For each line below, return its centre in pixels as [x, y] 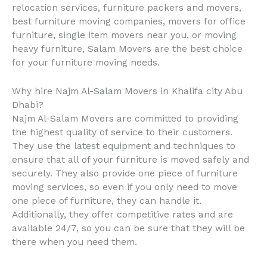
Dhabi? [28, 105]
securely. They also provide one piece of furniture [125, 173]
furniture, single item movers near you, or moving [124, 35]
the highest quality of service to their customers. [122, 132]
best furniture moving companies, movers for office [129, 22]
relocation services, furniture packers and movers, [127, 8]
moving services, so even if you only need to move [125, 187]
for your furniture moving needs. [86, 63]
